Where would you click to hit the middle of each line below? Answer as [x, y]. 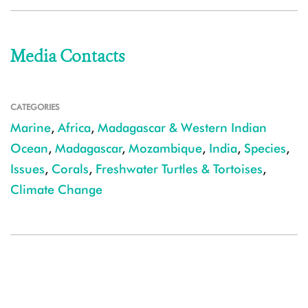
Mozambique [165, 148]
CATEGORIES [35, 107]
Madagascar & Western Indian [182, 128]
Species [265, 148]
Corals [70, 169]
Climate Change [56, 189]
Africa [74, 128]
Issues [27, 169]
